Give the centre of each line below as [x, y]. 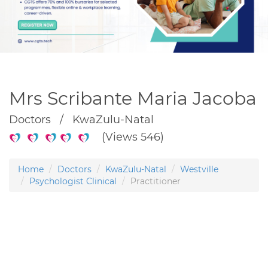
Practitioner [156, 181]
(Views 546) [127, 137]
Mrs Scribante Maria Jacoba [133, 98]
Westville [199, 169]
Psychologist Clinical [73, 181]
